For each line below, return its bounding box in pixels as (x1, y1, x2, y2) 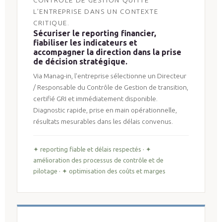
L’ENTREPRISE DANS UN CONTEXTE (33, 7, 159, 15)
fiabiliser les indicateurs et (33, 38, 137, 47)
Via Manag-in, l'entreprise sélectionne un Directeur (33, 71, 186, 80)
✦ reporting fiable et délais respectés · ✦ (33, 145, 151, 153)
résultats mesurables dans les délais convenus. (33, 117, 173, 125)
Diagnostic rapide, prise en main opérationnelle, (33, 106, 177, 114)
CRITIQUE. (33, 18, 70, 27)
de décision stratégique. (33, 56, 127, 66)
